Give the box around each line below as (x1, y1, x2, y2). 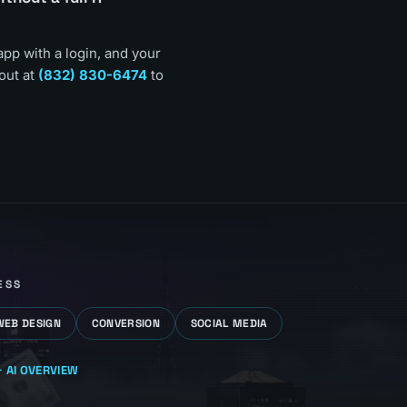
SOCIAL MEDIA (190, 316, 268, 331)
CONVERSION (91, 316, 160, 331)
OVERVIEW (16, 362, 79, 378)
